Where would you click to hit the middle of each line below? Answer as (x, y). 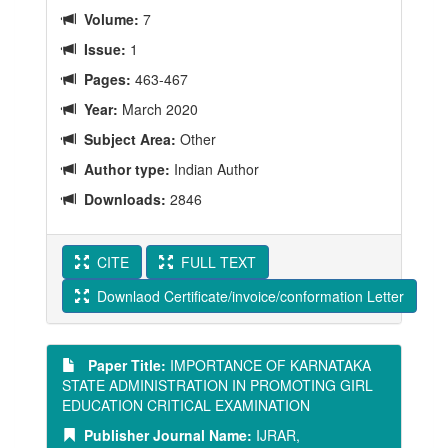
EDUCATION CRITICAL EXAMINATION (186, 405)
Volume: (107, 19)
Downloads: (121, 199)
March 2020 (158, 109)
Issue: (101, 49)
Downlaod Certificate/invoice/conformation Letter (246, 296)
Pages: (103, 79)
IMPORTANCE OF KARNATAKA (268, 365)
